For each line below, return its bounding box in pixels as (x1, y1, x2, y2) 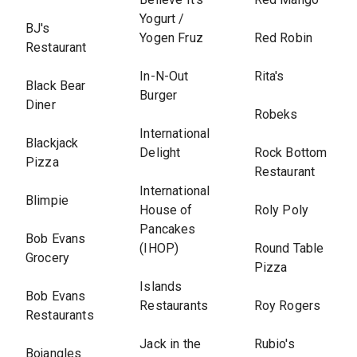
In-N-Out (139, 69, 189, 84)
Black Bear (25, 78, 86, 93)
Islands (139, 279, 182, 294)
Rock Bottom (253, 145, 328, 160)
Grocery (25, 250, 70, 265)
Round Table (253, 241, 324, 256)
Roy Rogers (253, 298, 321, 313)
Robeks (253, 107, 298, 122)
